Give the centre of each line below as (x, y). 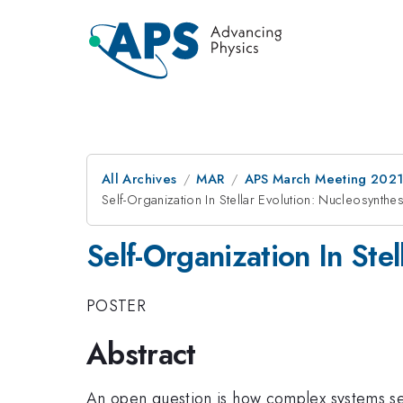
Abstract (141, 354)
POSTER (116, 305)
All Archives (139, 179)
